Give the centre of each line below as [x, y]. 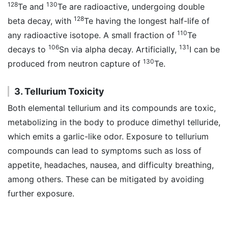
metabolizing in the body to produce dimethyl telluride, [114, 122]
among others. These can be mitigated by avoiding [106, 179]
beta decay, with [41, 21]
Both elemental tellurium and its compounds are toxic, [112, 108]
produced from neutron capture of [75, 64]
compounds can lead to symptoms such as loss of [105, 151]
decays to [28, 49]
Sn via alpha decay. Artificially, [119, 49]
